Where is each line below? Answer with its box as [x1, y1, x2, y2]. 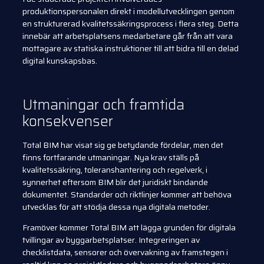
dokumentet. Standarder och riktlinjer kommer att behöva [22, 187, 232, 201]
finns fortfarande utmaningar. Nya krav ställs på [22, 150, 199, 164]
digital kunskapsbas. [22, 54, 97, 67]
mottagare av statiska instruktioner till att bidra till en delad [22, 41, 239, 55]
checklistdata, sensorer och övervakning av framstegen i [22, 246, 228, 259]
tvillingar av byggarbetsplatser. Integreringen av [22, 233, 200, 247]
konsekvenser [22, 110, 113, 133]
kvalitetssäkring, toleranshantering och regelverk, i [22, 163, 207, 176]
